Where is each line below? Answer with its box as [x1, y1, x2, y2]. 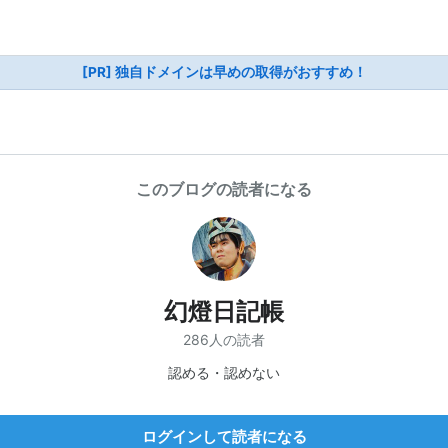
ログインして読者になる [141, 426, 307, 446]
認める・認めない [168, 363, 280, 381]
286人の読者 [183, 330, 265, 348]
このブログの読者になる [136, 179, 312, 199]
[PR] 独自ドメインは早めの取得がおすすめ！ [81, 64, 367, 80]
